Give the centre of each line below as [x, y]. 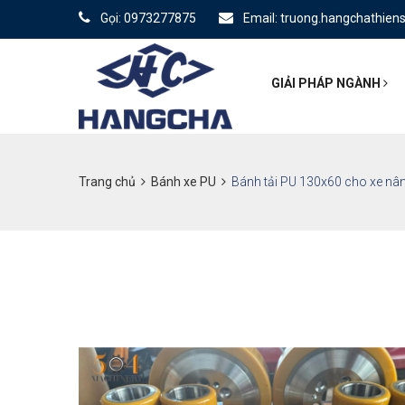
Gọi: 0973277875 [147, 18]
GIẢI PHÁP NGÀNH [327, 83]
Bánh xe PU [184, 182]
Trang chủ [107, 182]
